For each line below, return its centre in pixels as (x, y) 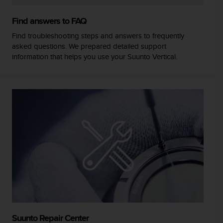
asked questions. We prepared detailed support (89, 46)
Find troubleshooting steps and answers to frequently (98, 35)
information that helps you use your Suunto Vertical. (94, 56)
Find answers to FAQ (49, 21)
